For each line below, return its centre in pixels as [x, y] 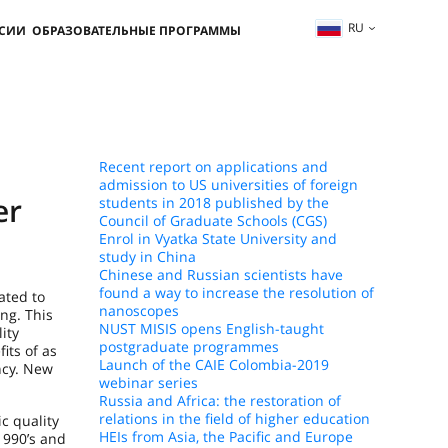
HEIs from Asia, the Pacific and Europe [225, 436]
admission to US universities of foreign [228, 184]
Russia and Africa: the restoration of [219, 400]
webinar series [148, 382]
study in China [147, 256]
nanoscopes [138, 310]
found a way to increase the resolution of [236, 292]
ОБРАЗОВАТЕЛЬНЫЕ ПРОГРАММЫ [137, 30]
